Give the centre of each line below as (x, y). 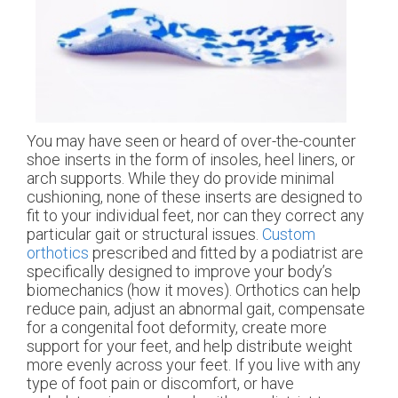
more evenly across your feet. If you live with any (194, 365)
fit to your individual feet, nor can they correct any (195, 216)
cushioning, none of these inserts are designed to (195, 197)
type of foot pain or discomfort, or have (160, 384)
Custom (289, 235)
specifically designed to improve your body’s (179, 272)
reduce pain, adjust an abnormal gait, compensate (196, 309)
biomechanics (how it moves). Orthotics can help (194, 291)
